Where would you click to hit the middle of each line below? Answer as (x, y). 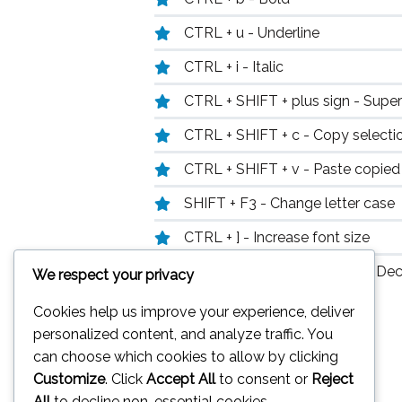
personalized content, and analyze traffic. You (183, 335)
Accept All (181, 380)
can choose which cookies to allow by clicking (186, 357)
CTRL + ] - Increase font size (277, 237)
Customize (69, 380)
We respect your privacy (113, 275)
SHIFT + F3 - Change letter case (289, 203)
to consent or (263, 380)
